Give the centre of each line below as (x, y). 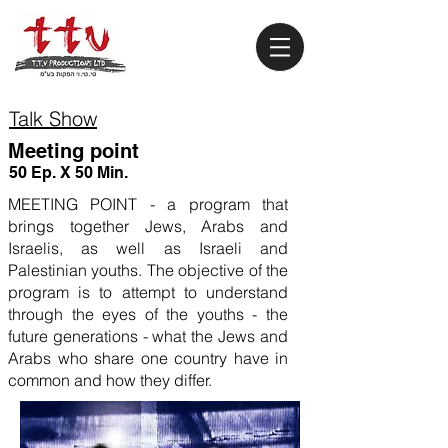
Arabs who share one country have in (148, 358)
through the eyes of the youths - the (148, 314)
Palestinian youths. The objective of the (148, 270)
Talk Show (53, 118)
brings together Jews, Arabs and (148, 226)
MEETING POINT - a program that (148, 204)
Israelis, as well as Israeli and (148, 248)
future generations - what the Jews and (148, 336)
